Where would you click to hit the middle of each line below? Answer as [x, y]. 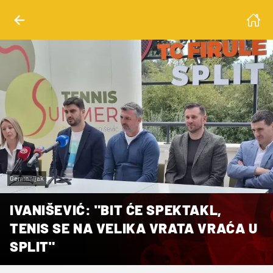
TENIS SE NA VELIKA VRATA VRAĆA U [134, 228]
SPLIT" [33, 246]
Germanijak [27, 178]
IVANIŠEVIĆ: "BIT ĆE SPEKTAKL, [116, 209]
